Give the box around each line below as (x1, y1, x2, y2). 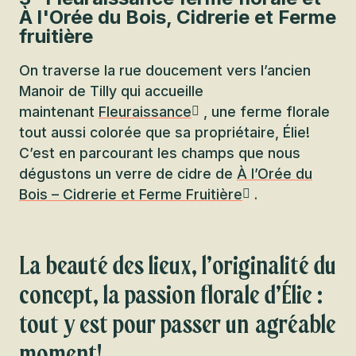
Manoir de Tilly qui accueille (19, 83, 203, 99)
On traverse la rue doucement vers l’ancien (19, 62, 311, 79)
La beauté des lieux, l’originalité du (19, 250, 336, 281)
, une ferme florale (203, 103, 330, 120)
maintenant (19, 103, 99, 120)
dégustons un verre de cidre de (19, 165, 237, 182)
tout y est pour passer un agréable (19, 309, 336, 340)
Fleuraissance (99, 103, 192, 120)
